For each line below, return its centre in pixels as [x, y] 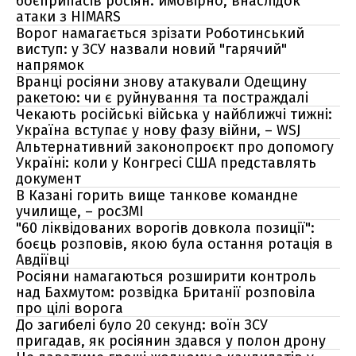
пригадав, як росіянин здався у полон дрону [171, 341]
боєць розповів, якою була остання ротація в [174, 244]
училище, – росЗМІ [80, 211]
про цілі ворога [70, 308]
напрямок [50, 65]
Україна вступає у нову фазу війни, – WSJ [158, 130]
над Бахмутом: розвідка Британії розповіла [166, 292]
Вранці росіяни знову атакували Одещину [161, 82]
